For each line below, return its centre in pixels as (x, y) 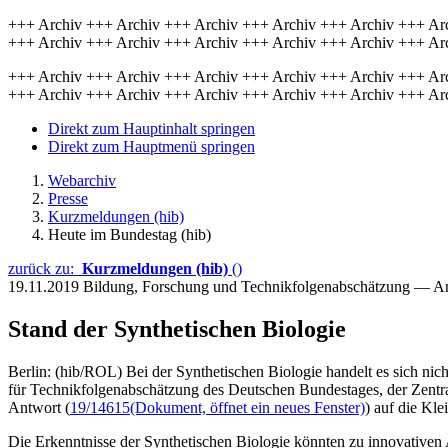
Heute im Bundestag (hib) (129, 234)
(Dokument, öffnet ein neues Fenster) (247, 407)
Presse (68, 198)
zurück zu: (45, 268)
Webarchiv (82, 180)
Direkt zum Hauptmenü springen (151, 146)
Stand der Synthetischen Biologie (177, 328)
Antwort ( (39, 407)
